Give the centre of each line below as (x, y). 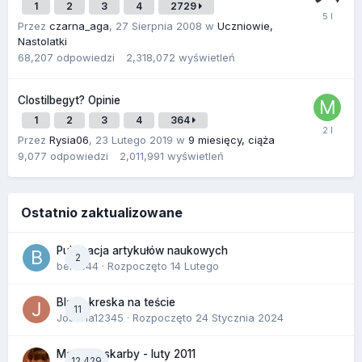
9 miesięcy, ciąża (232, 139)
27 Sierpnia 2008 (159, 25)
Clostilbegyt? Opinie (69, 100)
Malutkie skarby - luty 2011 (126, 354)
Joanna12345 (90, 317)
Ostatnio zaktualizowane (102, 212)
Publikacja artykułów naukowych (142, 250)
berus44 (78, 265)
